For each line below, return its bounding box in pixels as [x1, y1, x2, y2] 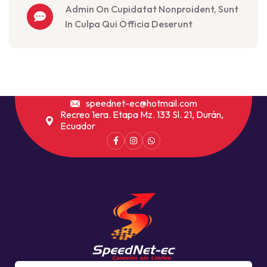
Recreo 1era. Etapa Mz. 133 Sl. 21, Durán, [60, 108, 223, 120]
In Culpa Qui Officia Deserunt [65, 18, 193, 30]
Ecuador [60, 120, 95, 132]
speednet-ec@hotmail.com [85, 97, 197, 109]
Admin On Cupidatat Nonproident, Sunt [65, 3, 238, 15]
